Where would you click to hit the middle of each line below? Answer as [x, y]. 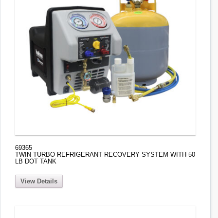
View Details [39, 181]
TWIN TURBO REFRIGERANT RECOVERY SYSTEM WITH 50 [105, 155]
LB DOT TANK [36, 162]
